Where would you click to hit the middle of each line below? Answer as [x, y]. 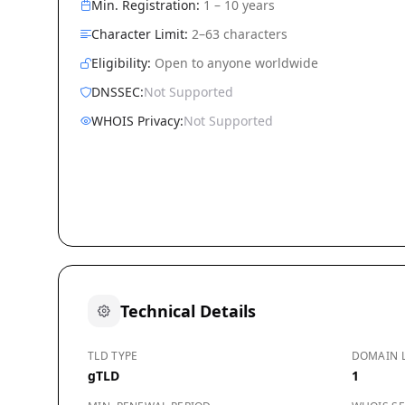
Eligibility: [121, 63]
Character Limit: [140, 34]
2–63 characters [238, 34]
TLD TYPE [113, 356]
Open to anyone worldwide [235, 63]
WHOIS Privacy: [137, 121]
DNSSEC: [118, 92]
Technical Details [188, 311]
